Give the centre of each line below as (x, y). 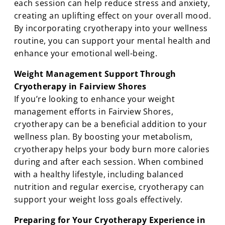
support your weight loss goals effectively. (98, 199)
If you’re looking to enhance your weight (95, 99)
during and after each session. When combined (109, 161)
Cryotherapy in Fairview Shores (80, 86)
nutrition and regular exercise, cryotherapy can (109, 187)
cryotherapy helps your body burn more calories (112, 149)
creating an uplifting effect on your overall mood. (113, 15)
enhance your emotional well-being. (86, 53)
